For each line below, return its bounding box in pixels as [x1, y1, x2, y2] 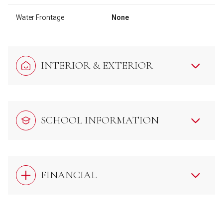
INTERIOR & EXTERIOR [41, 59, 153, 72]
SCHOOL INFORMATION [41, 114, 159, 127]
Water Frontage [16, 13, 64, 21]
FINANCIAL [41, 169, 97, 182]
